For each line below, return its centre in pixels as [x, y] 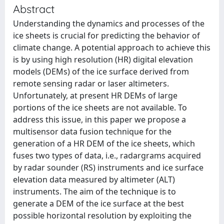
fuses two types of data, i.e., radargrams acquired [107, 155]
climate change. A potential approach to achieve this [112, 47]
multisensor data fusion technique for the [92, 131]
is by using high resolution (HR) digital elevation [103, 59]
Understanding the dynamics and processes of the [109, 23]
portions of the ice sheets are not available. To [100, 107]
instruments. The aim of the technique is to [94, 191]
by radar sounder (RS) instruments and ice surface [108, 167]
